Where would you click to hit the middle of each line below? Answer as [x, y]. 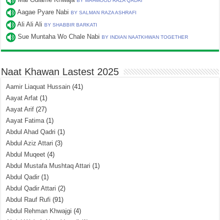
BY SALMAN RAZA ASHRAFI [104, 13]
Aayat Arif [20, 109]
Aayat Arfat [22, 98]
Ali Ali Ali [31, 25]
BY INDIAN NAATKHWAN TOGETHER [145, 37]
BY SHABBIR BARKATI [71, 25]
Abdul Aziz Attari [30, 143]
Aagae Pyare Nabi [44, 12]
